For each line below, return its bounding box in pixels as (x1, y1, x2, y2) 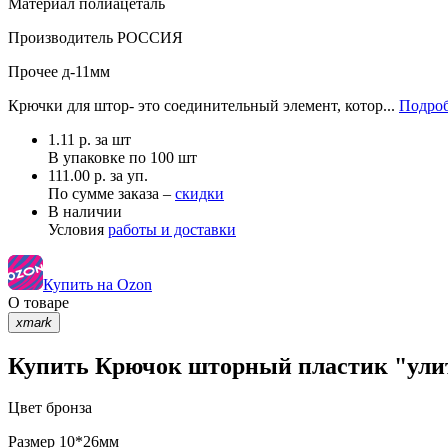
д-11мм (58, 62, 110, 80)
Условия (48, 220, 108, 238)
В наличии (48, 202, 122, 220)
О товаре (8, 293, 69, 311)
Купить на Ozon (43, 275, 152, 293)
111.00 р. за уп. (48, 166, 148, 184)
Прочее (8, 62, 58, 80)
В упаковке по (48, 148, 150, 166)
